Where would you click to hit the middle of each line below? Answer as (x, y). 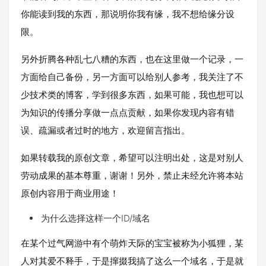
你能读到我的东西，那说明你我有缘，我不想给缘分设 (128, 14)
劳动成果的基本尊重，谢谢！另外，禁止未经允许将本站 (132, 175)
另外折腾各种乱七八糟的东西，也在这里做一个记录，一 (132, 59)
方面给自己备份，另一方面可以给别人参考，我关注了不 (132, 77)
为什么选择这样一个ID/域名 (96, 218)
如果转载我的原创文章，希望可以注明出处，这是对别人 (132, 158)
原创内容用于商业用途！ (70, 193)
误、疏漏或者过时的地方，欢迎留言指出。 (105, 130)
